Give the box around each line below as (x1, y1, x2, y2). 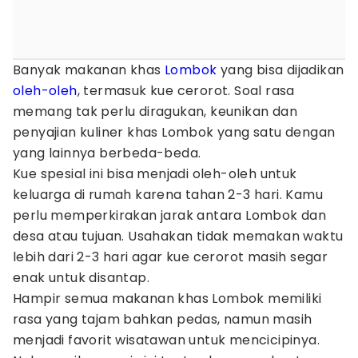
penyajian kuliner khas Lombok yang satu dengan (13, 123, 336, 141)
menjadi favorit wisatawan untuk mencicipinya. (13, 331, 320, 349)
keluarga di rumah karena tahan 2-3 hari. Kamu (13, 185, 323, 204)
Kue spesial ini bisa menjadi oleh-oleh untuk (13, 165, 297, 183)
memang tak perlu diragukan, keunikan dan (13, 102, 297, 121)
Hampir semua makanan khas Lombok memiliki (13, 289, 322, 308)
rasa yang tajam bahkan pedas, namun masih (13, 310, 312, 328)
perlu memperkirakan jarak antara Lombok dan (13, 206, 327, 225)
